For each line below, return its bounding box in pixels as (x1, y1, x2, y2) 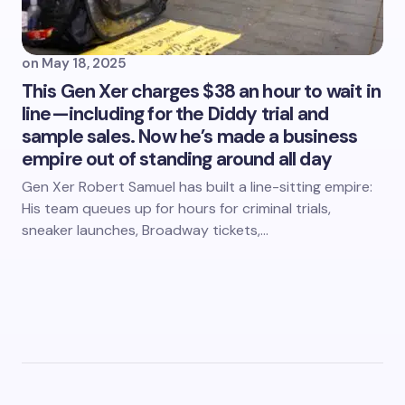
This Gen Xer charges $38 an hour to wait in (22, 79, 381, 104)
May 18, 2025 (42, 54, 127, 72)
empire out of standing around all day (22, 146, 332, 172)
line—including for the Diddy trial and (22, 101, 329, 127)
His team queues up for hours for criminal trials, (22, 199, 331, 218)
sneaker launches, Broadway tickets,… (22, 221, 268, 240)
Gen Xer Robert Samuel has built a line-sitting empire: (22, 177, 372, 196)
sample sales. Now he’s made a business (22, 124, 358, 149)
